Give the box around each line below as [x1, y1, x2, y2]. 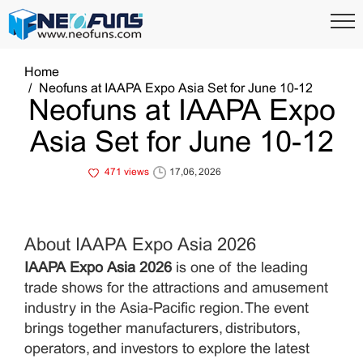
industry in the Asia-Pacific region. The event [24, 302, 309, 317]
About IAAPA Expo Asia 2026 [24, 237, 256, 255]
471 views [105, 168, 149, 178]
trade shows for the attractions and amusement [24, 282, 328, 297]
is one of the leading [172, 262, 308, 276]
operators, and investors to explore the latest [24, 343, 310, 357]
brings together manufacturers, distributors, [24, 322, 299, 337]
